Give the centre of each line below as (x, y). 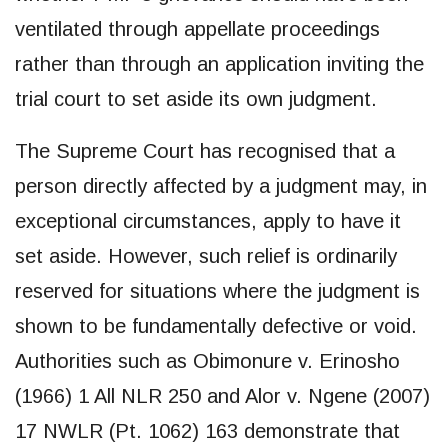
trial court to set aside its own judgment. (196, 98)
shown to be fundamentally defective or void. (216, 325)
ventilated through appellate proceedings (197, 28)
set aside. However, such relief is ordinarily (206, 255)
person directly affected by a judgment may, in (221, 185)
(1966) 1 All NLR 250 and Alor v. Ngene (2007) (222, 395)
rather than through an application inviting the (219, 63)
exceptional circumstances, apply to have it (208, 220)
